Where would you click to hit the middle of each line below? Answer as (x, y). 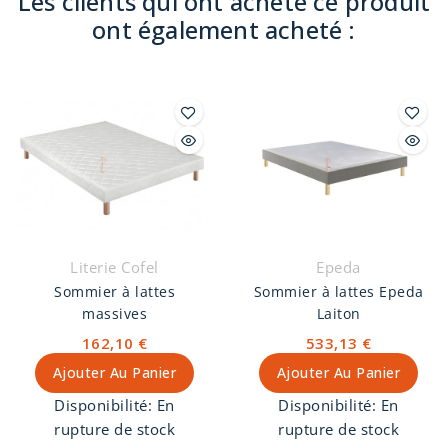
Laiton (338, 314)
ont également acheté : (224, 30)
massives (114, 314)
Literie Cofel (114, 267)
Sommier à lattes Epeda (338, 292)
